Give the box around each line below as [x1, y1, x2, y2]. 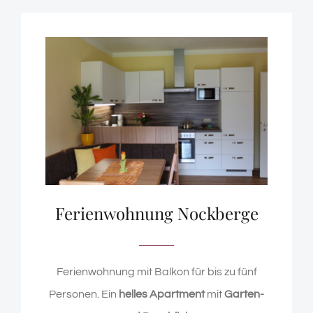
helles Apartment [119, 288, 205, 300]
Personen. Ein [49, 288, 119, 300]
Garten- [224, 288, 264, 300]
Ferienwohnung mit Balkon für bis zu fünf [56, 265, 257, 277]
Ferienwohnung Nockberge [54, 201, 259, 224]
